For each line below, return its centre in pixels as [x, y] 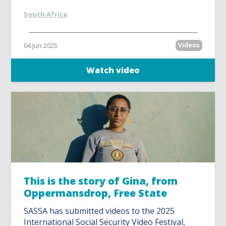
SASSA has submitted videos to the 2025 [99, 211]
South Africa [46, 14]
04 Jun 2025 [41, 46]
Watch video [113, 70]
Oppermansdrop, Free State [96, 193]
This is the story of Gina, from [101, 181]
